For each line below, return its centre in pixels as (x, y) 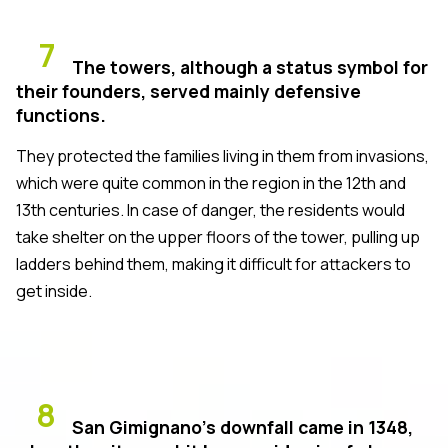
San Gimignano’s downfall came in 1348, (242, 426)
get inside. (54, 290)
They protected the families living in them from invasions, (222, 155)
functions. (61, 114)
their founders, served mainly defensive (188, 90)
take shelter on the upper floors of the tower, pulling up (218, 236)
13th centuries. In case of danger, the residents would (210, 209)
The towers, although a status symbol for (250, 66)
